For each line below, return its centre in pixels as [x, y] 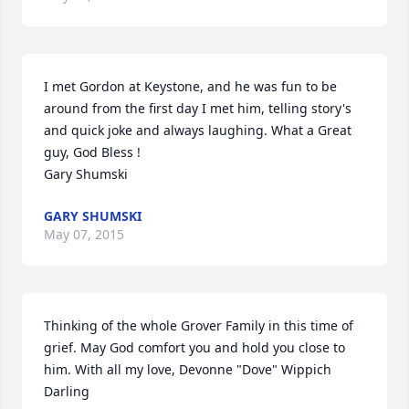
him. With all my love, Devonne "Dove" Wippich [188, 369]
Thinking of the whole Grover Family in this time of [199, 325]
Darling [67, 391]
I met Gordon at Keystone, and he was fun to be [190, 86]
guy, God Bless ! [94, 152]
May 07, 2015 [84, 234]
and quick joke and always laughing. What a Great [198, 130]
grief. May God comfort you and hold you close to [194, 347]
